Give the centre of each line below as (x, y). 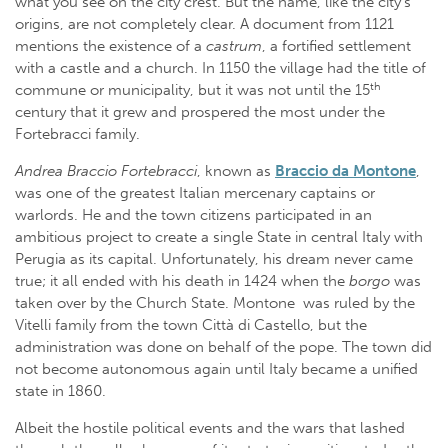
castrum (234, 46)
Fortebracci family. (77, 134)
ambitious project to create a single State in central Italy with (219, 237)
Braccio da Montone (345, 171)
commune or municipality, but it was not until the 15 (192, 90)
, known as (236, 171)
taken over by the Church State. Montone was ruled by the (215, 303)
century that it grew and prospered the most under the (200, 112)
